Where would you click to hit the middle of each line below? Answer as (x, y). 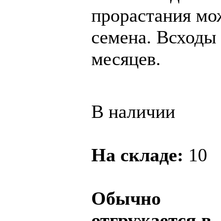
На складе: (140, 155)
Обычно (126, 199)
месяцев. (129, 58)
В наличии (133, 112)
